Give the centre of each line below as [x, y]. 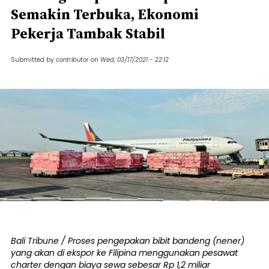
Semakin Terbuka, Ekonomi [105, 14]
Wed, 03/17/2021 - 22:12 [134, 60]
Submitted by [33, 60]
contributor [72, 60]
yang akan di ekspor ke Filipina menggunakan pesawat [124, 252]
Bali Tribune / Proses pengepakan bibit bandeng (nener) [128, 240]
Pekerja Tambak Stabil [88, 33]
